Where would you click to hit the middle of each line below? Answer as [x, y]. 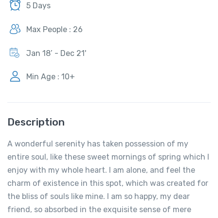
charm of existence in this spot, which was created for [108, 183]
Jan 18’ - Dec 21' [56, 53]
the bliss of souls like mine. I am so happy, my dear [99, 196]
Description [36, 122]
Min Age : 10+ [51, 77]
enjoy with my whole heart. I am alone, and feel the [101, 170]
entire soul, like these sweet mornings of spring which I [108, 157]
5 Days [38, 6]
